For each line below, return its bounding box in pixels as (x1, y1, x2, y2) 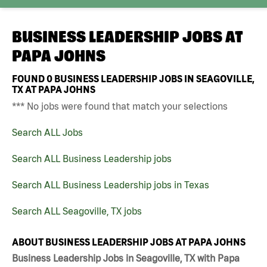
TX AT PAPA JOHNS (12, 83, 95, 95)
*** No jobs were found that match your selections (12, 100, 228, 111)
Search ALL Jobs (12, 126, 83, 138)
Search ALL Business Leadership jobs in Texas (12, 179, 209, 190)
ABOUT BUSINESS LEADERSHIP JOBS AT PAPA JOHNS (12, 236, 246, 247)
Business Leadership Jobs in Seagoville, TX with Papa (12, 253, 240, 264)
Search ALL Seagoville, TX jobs (12, 205, 142, 216)
